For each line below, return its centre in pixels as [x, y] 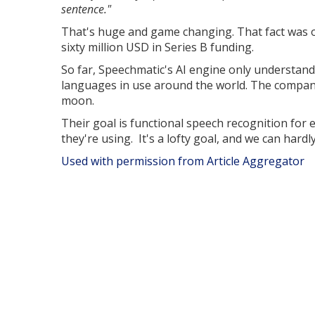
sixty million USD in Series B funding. [157, 47]
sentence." [86, 9]
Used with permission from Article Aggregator [183, 161]
